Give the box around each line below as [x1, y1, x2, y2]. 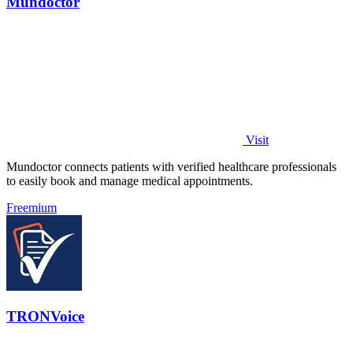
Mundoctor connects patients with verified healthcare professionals [6, 159, 336, 173]
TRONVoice [6, 308, 84, 325]
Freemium [6, 200, 57, 214]
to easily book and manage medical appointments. [6, 173, 253, 188]
